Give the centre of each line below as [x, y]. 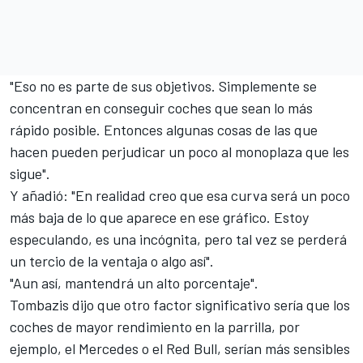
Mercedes [109, 348]
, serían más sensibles [284, 348]
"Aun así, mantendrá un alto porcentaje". [134, 282]
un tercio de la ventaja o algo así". [112, 261]
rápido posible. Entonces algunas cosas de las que [164, 129]
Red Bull [192, 348]
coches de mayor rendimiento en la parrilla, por [155, 326]
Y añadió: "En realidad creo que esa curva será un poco [180, 195]
